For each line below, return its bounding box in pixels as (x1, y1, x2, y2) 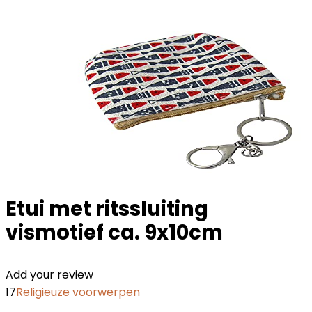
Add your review (6, 267, 93, 283)
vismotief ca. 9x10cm (6, 219, 223, 247)
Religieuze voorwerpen (16, 284, 140, 300)
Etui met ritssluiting (6, 195, 208, 223)
